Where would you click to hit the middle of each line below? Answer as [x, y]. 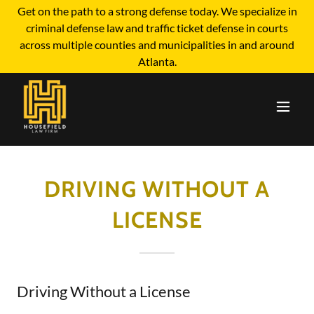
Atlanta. [157, 61]
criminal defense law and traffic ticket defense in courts [157, 28]
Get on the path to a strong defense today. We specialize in [157, 11]
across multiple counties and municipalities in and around [157, 45]
